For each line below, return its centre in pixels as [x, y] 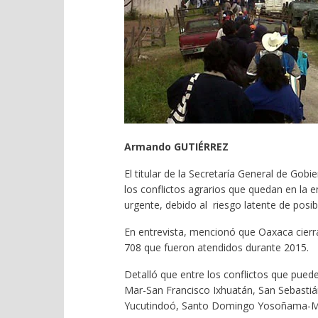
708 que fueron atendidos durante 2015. [216, 247]
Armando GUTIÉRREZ [177, 146]
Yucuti [138, 305]
